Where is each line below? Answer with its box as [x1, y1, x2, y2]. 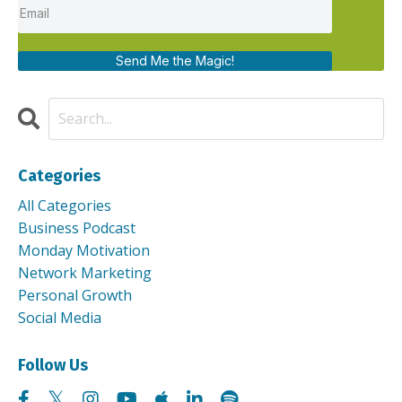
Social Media [18, 307, 101, 328]
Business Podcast [18, 217, 135, 238]
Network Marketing [18, 262, 152, 283]
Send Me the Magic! [116, 52, 234, 68]
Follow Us [18, 354, 88, 375]
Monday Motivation [18, 240, 150, 260]
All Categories [18, 195, 111, 215]
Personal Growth [18, 284, 132, 305]
